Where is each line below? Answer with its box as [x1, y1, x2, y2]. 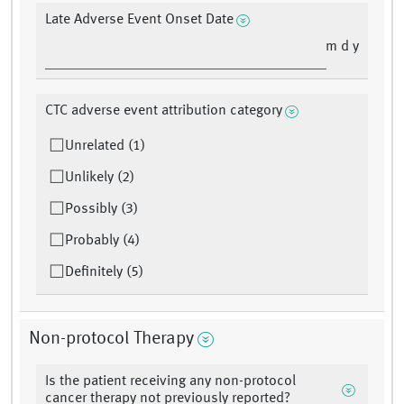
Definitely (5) [65, 265, 143, 280]
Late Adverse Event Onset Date [45, 13, 234, 28]
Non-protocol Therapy [29, 330, 194, 349]
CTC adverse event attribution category [45, 104, 282, 119]
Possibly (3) [65, 202, 138, 217]
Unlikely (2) [65, 170, 134, 186]
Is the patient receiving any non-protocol [45, 374, 296, 390]
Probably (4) [65, 234, 140, 249]
